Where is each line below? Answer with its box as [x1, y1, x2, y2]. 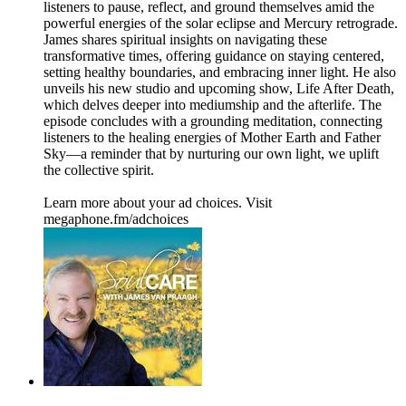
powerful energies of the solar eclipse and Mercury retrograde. [43, 15, 398, 32]
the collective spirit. [43, 162, 154, 179]
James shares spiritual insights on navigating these [43, 32, 327, 48]
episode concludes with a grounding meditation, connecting [43, 113, 382, 130]
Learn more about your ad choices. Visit [43, 195, 272, 211]
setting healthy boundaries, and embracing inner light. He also [43, 64, 396, 81]
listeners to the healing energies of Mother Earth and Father [43, 130, 381, 146]
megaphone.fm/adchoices [43, 211, 188, 227]
